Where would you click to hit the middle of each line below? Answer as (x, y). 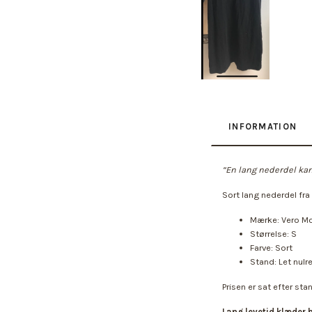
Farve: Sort (271, 248)
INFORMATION (263, 127)
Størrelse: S (273, 234)
